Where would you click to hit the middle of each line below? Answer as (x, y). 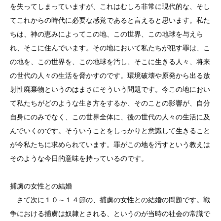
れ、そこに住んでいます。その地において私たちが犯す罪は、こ (110, 48)
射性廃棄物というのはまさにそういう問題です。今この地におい (110, 89)
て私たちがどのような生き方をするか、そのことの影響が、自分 (110, 103)
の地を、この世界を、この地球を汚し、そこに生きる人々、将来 (110, 62)
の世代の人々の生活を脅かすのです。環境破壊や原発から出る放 (110, 75)
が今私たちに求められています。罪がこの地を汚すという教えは (110, 145)
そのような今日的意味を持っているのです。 (79, 158)
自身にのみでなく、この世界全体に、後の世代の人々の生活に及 (110, 117)
